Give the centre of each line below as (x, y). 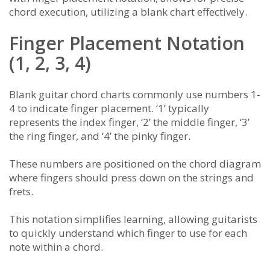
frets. (21, 192)
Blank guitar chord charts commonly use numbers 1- (135, 95)
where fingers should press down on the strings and (131, 178)
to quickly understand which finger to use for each (128, 233)
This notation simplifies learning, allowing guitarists (133, 219)
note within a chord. (56, 247)
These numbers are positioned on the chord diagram (135, 164)
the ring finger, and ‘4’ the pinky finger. (100, 136)
